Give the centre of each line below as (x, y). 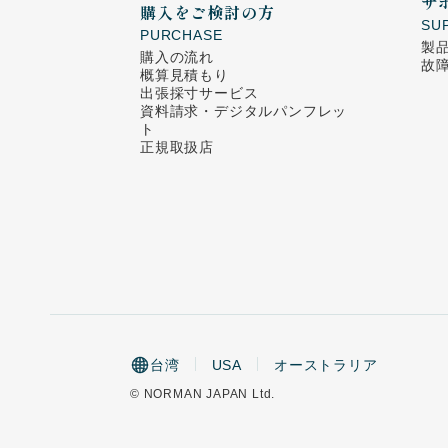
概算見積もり (184, 75)
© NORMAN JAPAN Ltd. (203, 394)
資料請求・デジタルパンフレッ (244, 111)
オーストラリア (326, 365)
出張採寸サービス (199, 93)
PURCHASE (181, 35)
